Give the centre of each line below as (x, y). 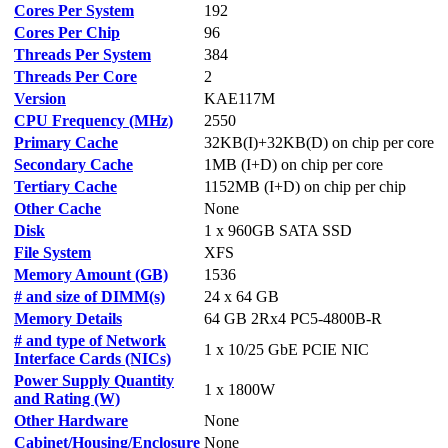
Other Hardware (71, 420)
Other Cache (57, 208)
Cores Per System (74, 10)
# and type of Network (90, 340)
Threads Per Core (75, 76)
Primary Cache (66, 142)
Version (40, 98)
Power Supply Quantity (94, 380)
